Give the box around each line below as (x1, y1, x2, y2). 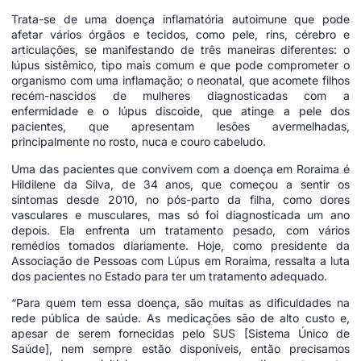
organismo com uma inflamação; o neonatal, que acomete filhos (11, 73, 350, 88)
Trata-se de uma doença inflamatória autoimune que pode (11, 12, 350, 27)
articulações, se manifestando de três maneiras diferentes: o (11, 43, 350, 57)
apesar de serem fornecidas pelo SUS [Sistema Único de (11, 326, 350, 341)
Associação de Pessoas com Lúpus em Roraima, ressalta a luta (11, 253, 350, 268)
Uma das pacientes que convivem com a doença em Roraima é (11, 161, 350, 176)
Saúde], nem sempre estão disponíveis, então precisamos (11, 342, 350, 356)
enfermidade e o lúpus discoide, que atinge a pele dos (11, 104, 350, 118)
